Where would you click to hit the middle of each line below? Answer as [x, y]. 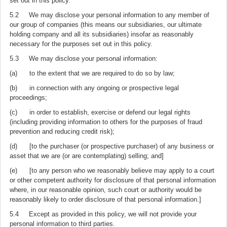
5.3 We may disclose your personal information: [84, 59]
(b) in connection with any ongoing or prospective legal [94, 88]
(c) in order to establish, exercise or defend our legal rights [100, 112]
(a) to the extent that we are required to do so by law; [92, 73]
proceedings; [28, 98]
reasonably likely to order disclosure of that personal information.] [105, 199]
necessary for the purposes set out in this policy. [81, 44]
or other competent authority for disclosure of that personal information [113, 180]
